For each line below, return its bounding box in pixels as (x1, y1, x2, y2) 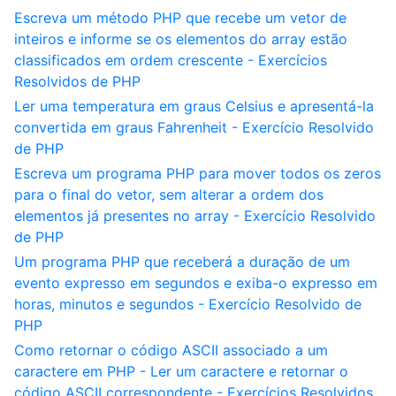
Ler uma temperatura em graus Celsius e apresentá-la (14, 97, 374, 115)
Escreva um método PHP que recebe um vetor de (14, 9, 346, 27)
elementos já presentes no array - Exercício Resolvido (14, 207, 376, 225)
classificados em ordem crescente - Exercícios (14, 51, 327, 69)
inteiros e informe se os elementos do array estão (14, 30, 347, 48)
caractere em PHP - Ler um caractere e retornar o (14, 362, 348, 380)
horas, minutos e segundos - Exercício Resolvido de (14, 295, 362, 313)
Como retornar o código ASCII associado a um (14, 341, 328, 359)
